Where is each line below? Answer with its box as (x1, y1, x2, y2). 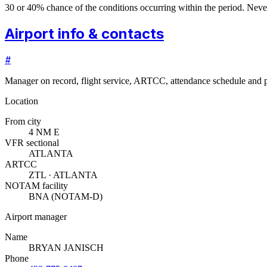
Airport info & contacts (5, 24, 164, 42)
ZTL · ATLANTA (29, 170, 98, 181)
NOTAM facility (5, 181, 68, 191)
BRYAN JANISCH (29, 243, 104, 253)
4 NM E (29, 127, 60, 138)
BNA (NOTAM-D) (29, 191, 103, 202)
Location (5, 96, 38, 107)
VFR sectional (5, 138, 59, 148)
